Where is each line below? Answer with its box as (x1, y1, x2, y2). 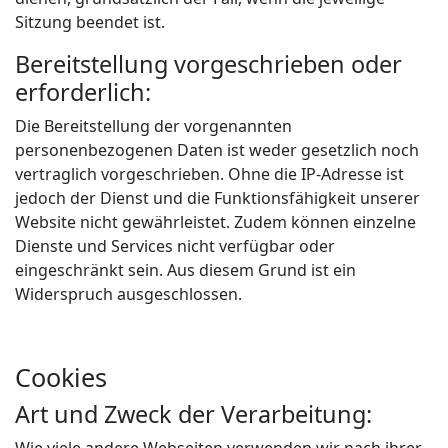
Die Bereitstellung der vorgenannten (15, 115, 292, 137)
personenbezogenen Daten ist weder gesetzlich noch (15, 139, 419, 161)
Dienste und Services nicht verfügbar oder (15, 235, 335, 257)
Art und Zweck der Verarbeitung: (15, 398, 372, 430)
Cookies (15, 360, 107, 394)
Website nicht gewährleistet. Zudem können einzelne (15, 211, 416, 233)
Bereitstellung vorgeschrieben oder (15, 48, 402, 80)
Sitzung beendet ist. (15, 11, 165, 33)
